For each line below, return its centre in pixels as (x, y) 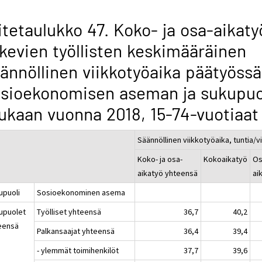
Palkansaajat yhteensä (76, 231)
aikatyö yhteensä (168, 173)
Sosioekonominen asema (81, 192)
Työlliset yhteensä (69, 211)
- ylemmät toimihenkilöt (78, 250)
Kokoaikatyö (226, 159)
